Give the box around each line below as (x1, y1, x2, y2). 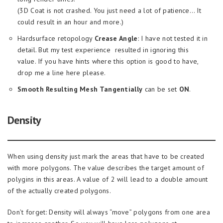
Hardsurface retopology (17, 34, 95, 43)
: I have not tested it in (137, 34, 208, 43)
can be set (142, 85, 179, 94)
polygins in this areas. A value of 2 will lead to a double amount (7, 175, 208, 184)
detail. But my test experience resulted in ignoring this (17, 45, 189, 54)
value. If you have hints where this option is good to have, (17, 57, 199, 66)
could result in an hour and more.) (17, 17, 124, 26)
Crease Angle (94, 34, 138, 43)
